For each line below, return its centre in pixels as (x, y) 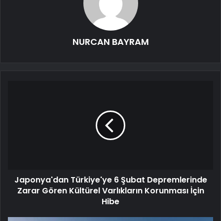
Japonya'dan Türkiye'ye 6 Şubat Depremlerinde (110, 180)
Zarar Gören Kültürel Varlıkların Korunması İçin (110, 191)
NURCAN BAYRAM (110, 42)
